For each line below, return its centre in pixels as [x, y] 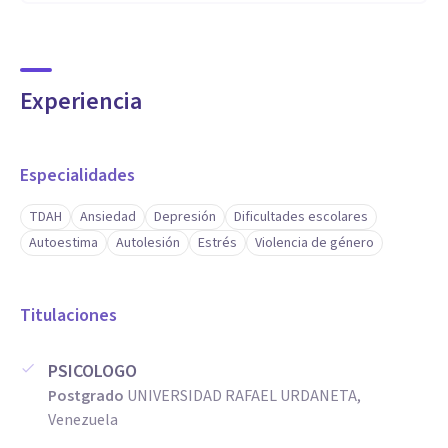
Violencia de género [314, 243]
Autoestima [63, 243]
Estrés [217, 243]
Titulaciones [68, 315]
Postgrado [86, 396]
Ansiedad [108, 217]
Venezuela [83, 420]
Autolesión [148, 243]
